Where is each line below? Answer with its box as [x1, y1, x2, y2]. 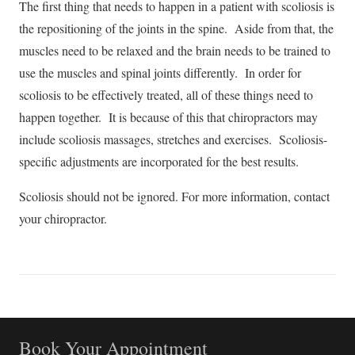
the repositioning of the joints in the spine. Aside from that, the [19, 19, 334, 36]
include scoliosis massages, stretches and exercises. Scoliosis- [19, 130, 327, 147]
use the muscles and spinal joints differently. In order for [19, 63, 301, 81]
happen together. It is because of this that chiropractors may [19, 108, 318, 125]
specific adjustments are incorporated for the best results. [19, 152, 299, 170]
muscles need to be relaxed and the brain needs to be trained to [19, 41, 330, 59]
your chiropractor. [19, 209, 107, 227]
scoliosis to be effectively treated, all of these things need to [19, 86, 313, 103]
